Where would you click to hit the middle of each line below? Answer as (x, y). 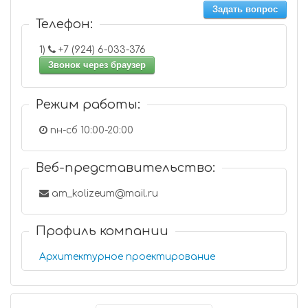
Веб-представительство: (125, 168)
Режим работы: (88, 104)
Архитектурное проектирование (127, 257)
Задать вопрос (245, 9)
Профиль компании (102, 231)
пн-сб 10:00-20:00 (90, 130)
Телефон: (64, 24)
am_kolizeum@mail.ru (103, 194)
